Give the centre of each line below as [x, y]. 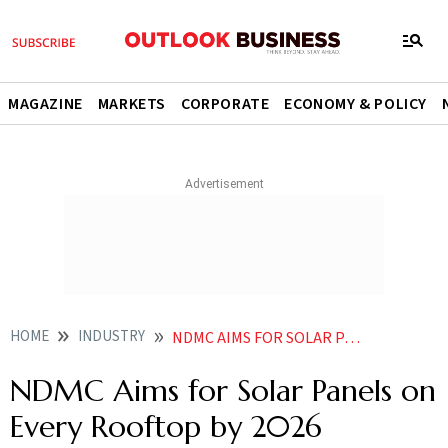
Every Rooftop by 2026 [166, 426]
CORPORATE [225, 104]
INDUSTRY [111, 336]
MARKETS [132, 104]
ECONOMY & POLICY [356, 104]
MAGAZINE [45, 104]
